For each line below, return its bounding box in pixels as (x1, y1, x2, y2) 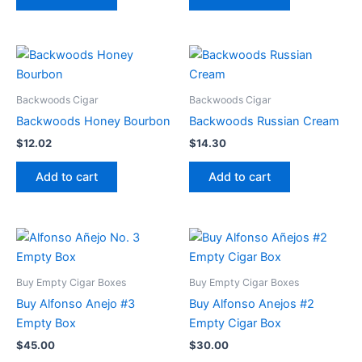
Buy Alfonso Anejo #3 (16, 296, 135, 311)
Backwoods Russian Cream (189, 114, 339, 129)
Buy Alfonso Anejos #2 (189, 296, 314, 311)
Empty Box (16, 315, 76, 330)
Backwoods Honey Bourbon (16, 114, 170, 129)
